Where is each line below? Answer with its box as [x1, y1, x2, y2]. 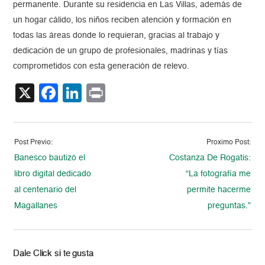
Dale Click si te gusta [13, 249, 93, 258]
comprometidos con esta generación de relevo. [13, 62, 190, 71]
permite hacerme [186, 186, 251, 195]
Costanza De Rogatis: [169, 154, 251, 163]
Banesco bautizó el [14, 154, 86, 163]
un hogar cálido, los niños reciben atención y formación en [13, 16, 232, 25]
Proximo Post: [206, 139, 251, 147]
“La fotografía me [185, 170, 251, 179]
